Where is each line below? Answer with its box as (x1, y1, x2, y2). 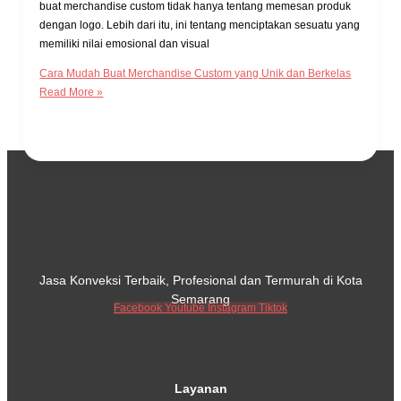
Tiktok (259, 302, 287, 315)
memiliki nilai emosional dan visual (39, 38, 210, 51)
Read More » (39, 86, 104, 99)
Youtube (165, 302, 205, 315)
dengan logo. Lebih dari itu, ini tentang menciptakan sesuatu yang (39, 19, 361, 32)
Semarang (171, 292, 230, 307)
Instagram (208, 302, 256, 315)
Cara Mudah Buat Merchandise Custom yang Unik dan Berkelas (39, 67, 352, 81)
